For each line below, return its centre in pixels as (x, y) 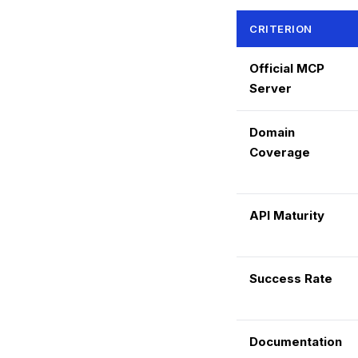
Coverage (280, 152)
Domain (272, 132)
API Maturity (287, 215)
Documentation (296, 342)
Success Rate (291, 278)
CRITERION (281, 29)
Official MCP (287, 68)
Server (270, 88)
